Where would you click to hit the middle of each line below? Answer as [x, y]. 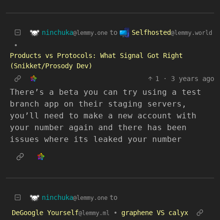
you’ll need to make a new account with [103, 116]
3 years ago [192, 79]
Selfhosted [151, 32]
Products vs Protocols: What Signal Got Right [96, 55]
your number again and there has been [98, 127]
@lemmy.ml [94, 213]
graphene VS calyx [155, 213]
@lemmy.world [192, 33]
